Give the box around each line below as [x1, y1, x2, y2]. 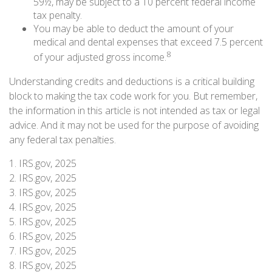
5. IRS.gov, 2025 [9, 214, 76, 228]
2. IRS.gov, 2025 [9, 171, 76, 185]
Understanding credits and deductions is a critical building [9, 74, 254, 88]
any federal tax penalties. [9, 132, 116, 146]
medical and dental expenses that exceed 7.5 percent [33, 35, 263, 49]
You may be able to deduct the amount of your [33, 22, 234, 36]
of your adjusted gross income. [33, 50, 166, 64]
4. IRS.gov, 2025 [9, 200, 76, 214]
